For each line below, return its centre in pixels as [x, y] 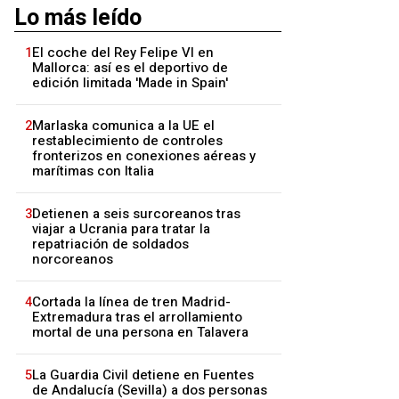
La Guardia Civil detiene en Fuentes [143, 375]
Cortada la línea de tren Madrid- [131, 302]
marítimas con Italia [93, 171]
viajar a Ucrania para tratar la [121, 229]
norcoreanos [73, 260]
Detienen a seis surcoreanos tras [136, 214]
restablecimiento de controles [127, 141]
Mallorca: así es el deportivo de [130, 68]
